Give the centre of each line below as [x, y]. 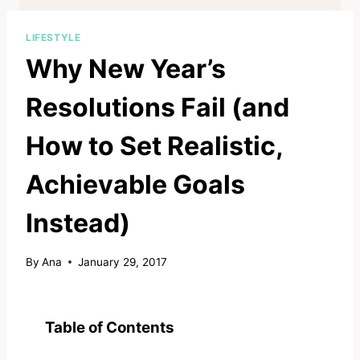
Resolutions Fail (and [157, 107]
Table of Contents [110, 327]
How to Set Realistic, [154, 145]
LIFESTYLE [53, 37]
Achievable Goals [135, 184]
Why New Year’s [126, 68]
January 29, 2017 [123, 262]
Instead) [78, 223]
